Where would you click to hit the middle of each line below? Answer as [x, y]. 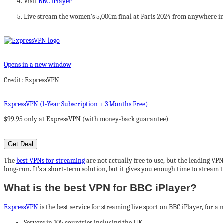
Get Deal [21, 144]
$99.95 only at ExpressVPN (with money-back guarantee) [86, 119]
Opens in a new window [38, 64]
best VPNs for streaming [51, 160]
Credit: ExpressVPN [32, 80]
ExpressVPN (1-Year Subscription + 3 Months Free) [76, 104]
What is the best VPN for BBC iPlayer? [100, 188]
